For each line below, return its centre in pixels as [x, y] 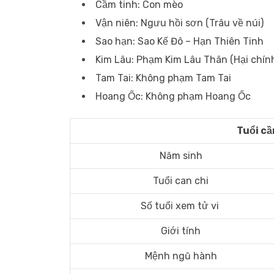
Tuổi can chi [181, 181]
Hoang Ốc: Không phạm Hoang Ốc [173, 96]
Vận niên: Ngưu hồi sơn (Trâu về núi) [180, 23]
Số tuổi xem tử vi [181, 206]
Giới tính [181, 231]
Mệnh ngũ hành [181, 256]
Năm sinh [181, 156]
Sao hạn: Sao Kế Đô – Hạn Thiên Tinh [180, 41]
